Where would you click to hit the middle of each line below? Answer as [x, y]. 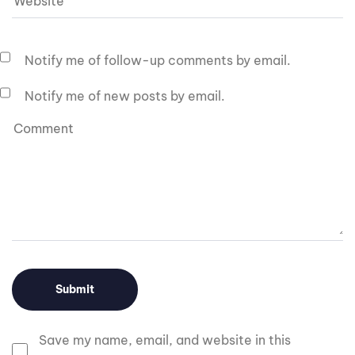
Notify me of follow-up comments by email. [158, 61]
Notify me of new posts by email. [125, 96]
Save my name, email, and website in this [165, 340]
